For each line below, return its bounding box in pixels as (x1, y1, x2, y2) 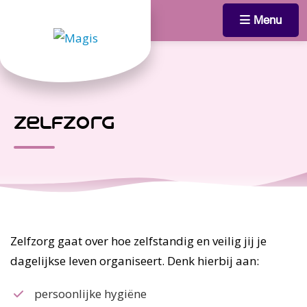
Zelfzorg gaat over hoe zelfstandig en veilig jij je (10, 232, 267, 249)
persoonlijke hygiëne (34, 285, 147, 302)
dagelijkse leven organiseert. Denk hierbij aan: (10, 252, 259, 269)
